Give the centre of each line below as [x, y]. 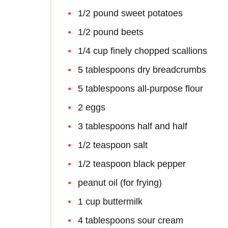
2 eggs [92, 108]
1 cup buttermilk [110, 202]
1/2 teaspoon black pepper [132, 164]
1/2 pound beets [111, 32]
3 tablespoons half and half [133, 126]
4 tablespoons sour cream [131, 221]
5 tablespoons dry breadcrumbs [142, 70]
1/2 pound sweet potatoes [130, 13]
